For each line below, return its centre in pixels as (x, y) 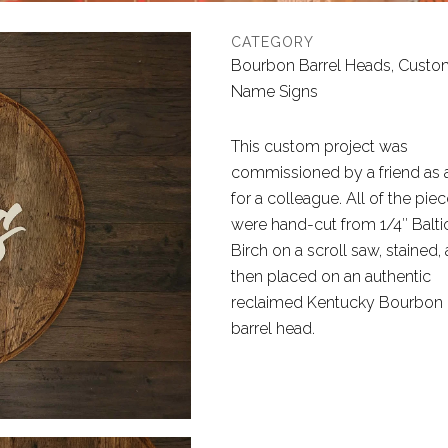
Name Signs (274, 91)
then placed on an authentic (330, 276)
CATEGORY (272, 42)
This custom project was (319, 146)
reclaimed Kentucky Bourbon (336, 302)
